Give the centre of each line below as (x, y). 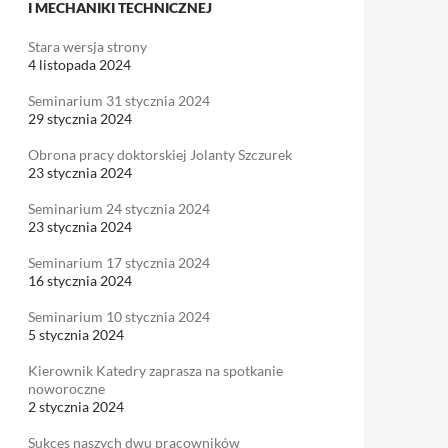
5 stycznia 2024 (76, 334)
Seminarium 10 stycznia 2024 (119, 316)
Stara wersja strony (87, 46)
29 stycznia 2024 (80, 118)
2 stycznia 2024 (76, 406)
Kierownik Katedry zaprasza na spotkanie (155, 370)
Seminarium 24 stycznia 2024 (119, 208)
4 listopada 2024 (79, 64)
